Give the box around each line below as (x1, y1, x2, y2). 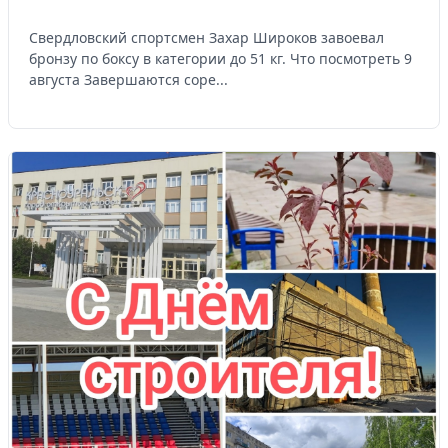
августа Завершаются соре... (29, 69, 228, 89)
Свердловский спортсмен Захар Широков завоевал (29, 27, 384, 47)
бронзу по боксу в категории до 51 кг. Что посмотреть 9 (29, 48, 412, 68)
